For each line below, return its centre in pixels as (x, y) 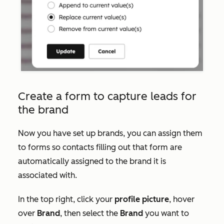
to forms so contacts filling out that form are (100, 147)
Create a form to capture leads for (107, 96)
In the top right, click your (66, 199)
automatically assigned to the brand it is (92, 161)
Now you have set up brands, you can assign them (110, 133)
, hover (182, 199)
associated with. (48, 175)
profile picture (142, 199)
